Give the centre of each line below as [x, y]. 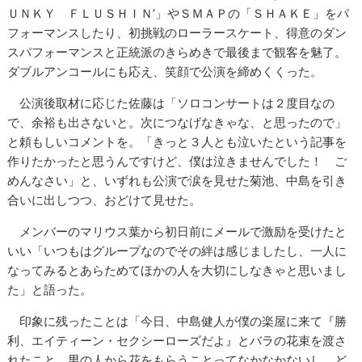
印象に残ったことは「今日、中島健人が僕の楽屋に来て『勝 [177, 321]
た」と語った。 [50, 290]
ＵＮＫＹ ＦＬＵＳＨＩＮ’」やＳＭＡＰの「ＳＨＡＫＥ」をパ [179, 13]
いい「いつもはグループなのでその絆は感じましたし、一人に [177, 251]
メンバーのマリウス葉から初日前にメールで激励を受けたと [177, 232]
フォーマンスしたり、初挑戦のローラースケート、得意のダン [177, 33]
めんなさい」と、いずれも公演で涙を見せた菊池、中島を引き [177, 181]
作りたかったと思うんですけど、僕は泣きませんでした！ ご [177, 161]
